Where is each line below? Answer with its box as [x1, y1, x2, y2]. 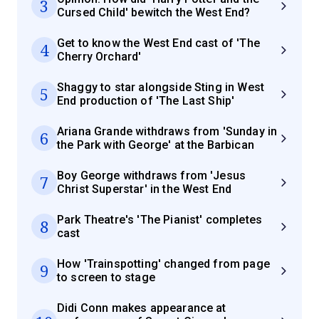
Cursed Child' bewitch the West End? [57, 6, 251, 19]
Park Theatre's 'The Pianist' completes [57, 213, 263, 226]
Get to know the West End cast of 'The [57, 36, 260, 50]
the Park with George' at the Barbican [57, 138, 254, 152]
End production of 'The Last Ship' [57, 94, 235, 108]
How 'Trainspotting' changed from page [57, 257, 270, 271]
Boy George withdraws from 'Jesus [57, 169, 246, 182]
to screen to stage [57, 271, 155, 284]
